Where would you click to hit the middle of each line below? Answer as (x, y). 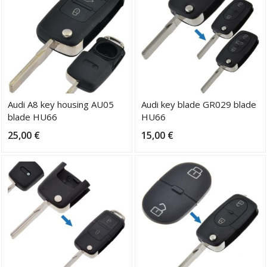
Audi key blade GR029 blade (199, 104)
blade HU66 (32, 117)
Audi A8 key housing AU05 (61, 104)
